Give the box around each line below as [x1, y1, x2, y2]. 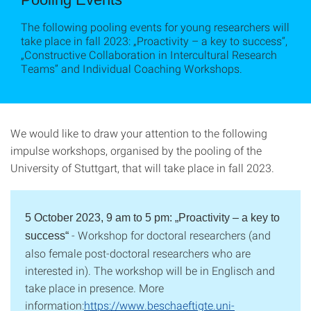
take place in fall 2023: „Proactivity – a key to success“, [21, 33, 287, 48]
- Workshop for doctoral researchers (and [69, 228, 271, 242]
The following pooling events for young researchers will [21, 19, 289, 34]
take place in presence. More [25, 280, 164, 295]
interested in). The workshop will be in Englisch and [25, 263, 275, 278]
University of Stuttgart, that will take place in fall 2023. [10, 160, 274, 175]
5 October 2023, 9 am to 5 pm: [25, 212, 175, 224]
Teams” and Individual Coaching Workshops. [21, 61, 242, 76]
